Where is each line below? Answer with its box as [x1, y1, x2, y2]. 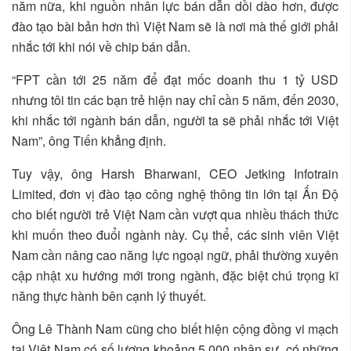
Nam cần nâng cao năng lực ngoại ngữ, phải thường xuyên [12, 245, 338, 264]
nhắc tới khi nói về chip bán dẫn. [12, 37, 190, 56]
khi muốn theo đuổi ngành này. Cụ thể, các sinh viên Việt [12, 225, 338, 244]
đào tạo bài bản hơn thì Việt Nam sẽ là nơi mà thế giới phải [12, 16, 338, 35]
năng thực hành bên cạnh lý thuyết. [12, 286, 209, 305]
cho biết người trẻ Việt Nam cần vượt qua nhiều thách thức [12, 204, 338, 223]
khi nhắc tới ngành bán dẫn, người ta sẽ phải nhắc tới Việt [12, 110, 338, 129]
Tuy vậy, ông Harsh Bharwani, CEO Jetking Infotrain [12, 164, 338, 183]
